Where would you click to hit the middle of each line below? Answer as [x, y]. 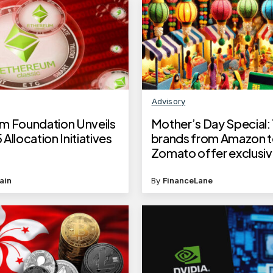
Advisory [168, 101]
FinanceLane [187, 181]
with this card [187, 168]
